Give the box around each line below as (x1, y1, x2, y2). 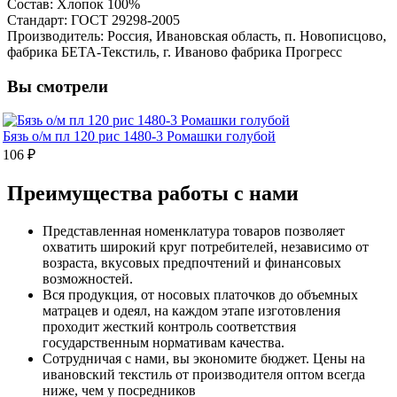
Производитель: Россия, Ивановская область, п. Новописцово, (7, 27, 386, 43)
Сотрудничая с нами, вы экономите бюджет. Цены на (43, 351, 365, 367)
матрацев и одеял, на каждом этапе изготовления (43, 303, 340, 319)
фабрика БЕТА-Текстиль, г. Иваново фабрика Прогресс (7, 43, 342, 59)
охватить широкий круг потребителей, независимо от (43, 239, 369, 255)
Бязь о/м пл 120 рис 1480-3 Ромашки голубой (3, 128, 276, 144)
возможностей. (43, 271, 133, 287)
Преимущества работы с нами (7, 182, 299, 206)
